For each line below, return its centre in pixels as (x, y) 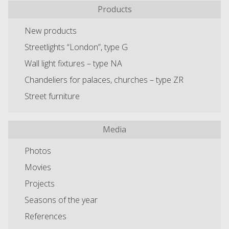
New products (51, 31)
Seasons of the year (61, 200)
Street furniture (52, 96)
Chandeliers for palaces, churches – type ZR (104, 80)
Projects (40, 184)
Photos (38, 151)
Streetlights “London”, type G (76, 47)
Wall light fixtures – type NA (73, 64)
